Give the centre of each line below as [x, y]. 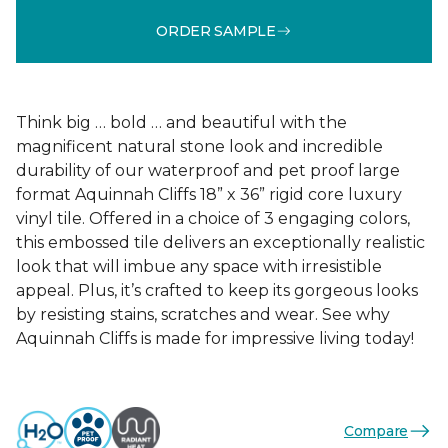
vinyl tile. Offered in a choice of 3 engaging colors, [213, 218]
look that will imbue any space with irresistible [199, 266]
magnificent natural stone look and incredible [199, 146]
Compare [375, 430]
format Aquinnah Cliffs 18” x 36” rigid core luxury [209, 194]
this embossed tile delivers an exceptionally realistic [220, 242]
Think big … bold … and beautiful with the [181, 122]
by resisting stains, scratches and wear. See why [203, 314]
